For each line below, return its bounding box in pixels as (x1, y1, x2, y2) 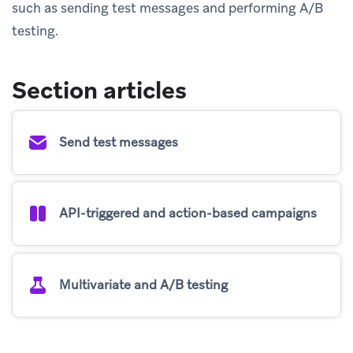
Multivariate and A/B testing (59, 276, 228, 293)
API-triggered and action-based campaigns (59, 205, 317, 222)
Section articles (12, 75, 187, 106)
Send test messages (59, 134, 178, 150)
